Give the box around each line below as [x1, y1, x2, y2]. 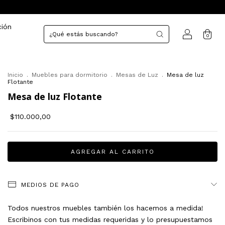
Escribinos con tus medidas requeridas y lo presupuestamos [8, 215, 212, 223]
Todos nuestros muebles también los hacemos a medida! [8, 204, 203, 212]
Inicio [8, 71, 23, 78]
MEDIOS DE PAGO [21, 181, 79, 188]
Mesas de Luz [116, 71, 158, 78]
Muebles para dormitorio [32, 71, 107, 78]
